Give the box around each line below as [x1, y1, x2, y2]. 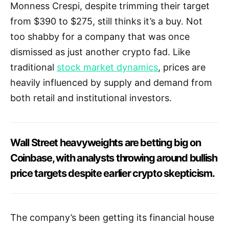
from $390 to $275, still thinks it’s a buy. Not [10, 15, 202, 27]
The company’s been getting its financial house [10, 212, 214, 223]
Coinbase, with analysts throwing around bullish [10, 151, 217, 164]
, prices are [158, 61, 205, 73]
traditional [10, 61, 57, 73]
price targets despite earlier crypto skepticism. [10, 167, 215, 179]
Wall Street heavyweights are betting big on [10, 136, 201, 149]
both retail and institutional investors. [10, 92, 172, 103]
